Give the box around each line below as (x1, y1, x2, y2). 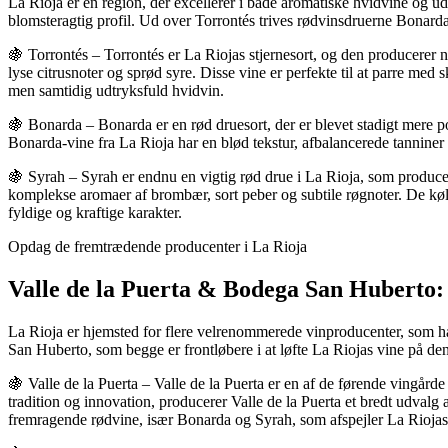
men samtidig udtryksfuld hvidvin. (8, 82, 224, 100)
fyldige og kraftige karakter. (8, 204, 182, 222)
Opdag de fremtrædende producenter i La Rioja (8, 238, 307, 256)
